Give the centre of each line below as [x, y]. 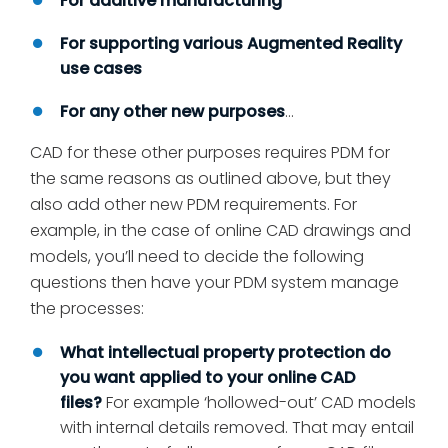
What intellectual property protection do [225, 353]
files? [81, 403]
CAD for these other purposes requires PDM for [210, 153]
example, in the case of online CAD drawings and [220, 231]
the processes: [87, 309]
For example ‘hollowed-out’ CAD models [259, 403]
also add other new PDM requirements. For [193, 205]
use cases [101, 69]
